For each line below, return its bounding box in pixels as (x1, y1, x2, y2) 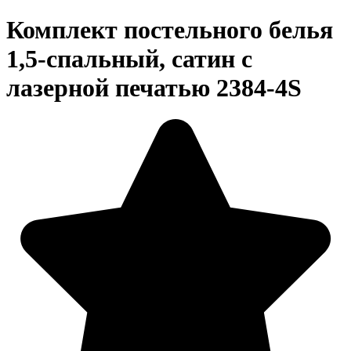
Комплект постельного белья (6, 15, 333, 44)
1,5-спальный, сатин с (6, 44, 252, 73)
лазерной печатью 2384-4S (6, 73, 302, 102)
